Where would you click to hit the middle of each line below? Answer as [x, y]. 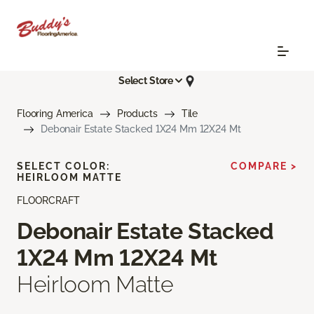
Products [137, 113]
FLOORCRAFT [48, 200]
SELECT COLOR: [63, 166]
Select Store [146, 81]
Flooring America [55, 113]
